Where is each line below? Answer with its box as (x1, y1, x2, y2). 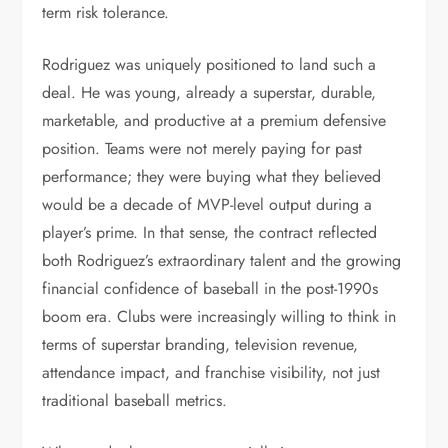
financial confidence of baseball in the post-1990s (42, 277, 379, 300)
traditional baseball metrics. (42, 389, 228, 412)
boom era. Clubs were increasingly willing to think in (42, 305, 397, 328)
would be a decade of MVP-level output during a (42, 193, 373, 216)
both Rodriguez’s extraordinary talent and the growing (42, 249, 402, 272)
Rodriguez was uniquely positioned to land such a (42, 53, 377, 76)
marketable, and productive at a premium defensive (42, 109, 387, 132)
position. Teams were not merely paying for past (42, 137, 363, 160)
